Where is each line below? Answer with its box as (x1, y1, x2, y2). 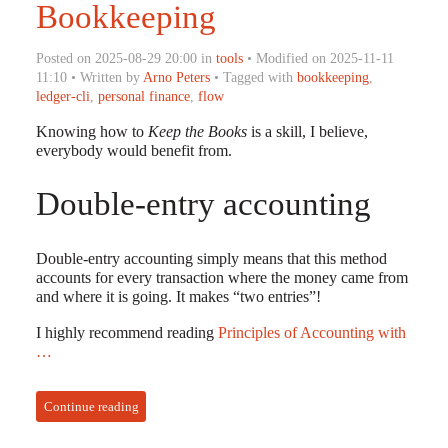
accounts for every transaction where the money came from (35, 268, 408, 288)
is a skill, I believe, (246, 122, 368, 142)
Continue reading (43, 398, 139, 414)
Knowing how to (35, 122, 148, 142)
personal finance (97, 87, 190, 104)
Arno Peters (142, 68, 210, 85)
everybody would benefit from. (35, 141, 232, 161)
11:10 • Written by (35, 68, 143, 85)
